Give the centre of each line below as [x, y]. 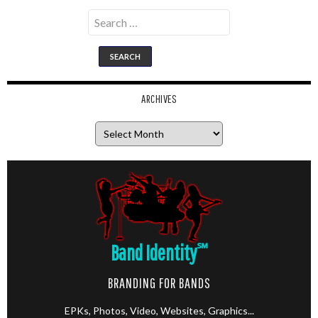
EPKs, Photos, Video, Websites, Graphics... [159, 311]
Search [103, 15]
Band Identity [153, 252]
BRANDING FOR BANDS [159, 283]
